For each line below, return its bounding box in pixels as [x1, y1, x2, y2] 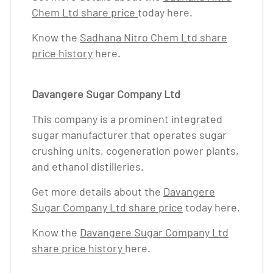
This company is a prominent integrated [32, 112, 222, 126]
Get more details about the [32, 185, 163, 198]
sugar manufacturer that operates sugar [32, 128, 227, 141]
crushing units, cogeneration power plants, [32, 144, 239, 157]
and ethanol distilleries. [32, 160, 144, 173]
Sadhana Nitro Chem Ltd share [80, 30, 227, 44]
